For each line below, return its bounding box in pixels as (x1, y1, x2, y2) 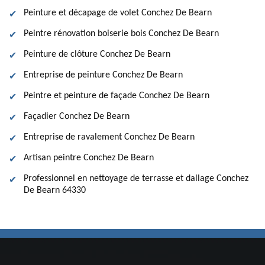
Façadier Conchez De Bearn (24, 112, 130, 121)
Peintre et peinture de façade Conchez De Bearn (24, 91, 209, 101)
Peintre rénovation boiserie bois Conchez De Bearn (24, 29, 219, 38)
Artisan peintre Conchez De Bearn (24, 153, 154, 163)
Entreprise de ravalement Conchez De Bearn (24, 132, 195, 142)
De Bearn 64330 (24, 186, 86, 195)
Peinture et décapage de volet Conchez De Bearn (24, 8, 212, 18)
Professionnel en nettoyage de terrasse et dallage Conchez (24, 174, 248, 183)
